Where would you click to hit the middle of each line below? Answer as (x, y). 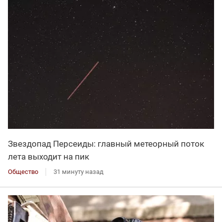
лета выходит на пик (49, 157)
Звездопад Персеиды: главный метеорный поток (106, 144)
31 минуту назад (79, 172)
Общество (23, 172)
